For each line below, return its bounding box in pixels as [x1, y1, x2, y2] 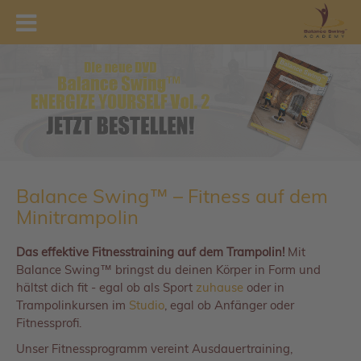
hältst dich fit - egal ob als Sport [16, 280, 196, 295]
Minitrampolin [16, 205, 139, 229]
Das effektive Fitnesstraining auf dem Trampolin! [16, 244, 284, 259]
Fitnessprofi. [16, 315, 81, 330]
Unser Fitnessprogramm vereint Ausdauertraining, [16, 341, 293, 356]
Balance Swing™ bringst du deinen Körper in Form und [16, 262, 321, 277]
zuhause [196, 280, 243, 295]
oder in [243, 280, 284, 295]
